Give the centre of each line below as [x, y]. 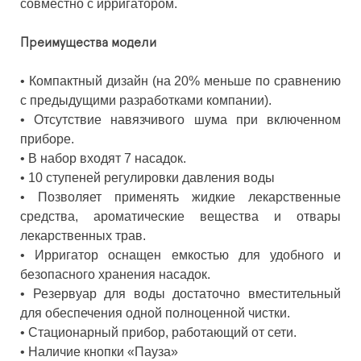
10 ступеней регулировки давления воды [151, 177]
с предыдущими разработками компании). [146, 100]
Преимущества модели [88, 42]
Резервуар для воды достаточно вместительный [187, 293]
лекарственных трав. [83, 235]
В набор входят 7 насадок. [107, 158]
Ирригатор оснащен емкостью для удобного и [188, 255]
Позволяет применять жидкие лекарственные [189, 197]
